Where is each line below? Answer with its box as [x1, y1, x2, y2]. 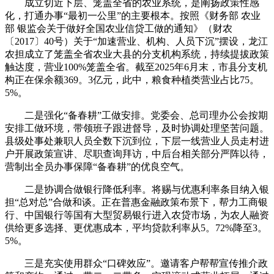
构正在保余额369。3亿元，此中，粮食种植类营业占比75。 [5, 75, 259, 85]
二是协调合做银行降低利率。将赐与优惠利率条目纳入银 [5, 184, 269, 194]
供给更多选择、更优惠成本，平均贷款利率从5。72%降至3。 [5, 223, 267, 233]
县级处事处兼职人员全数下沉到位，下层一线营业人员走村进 [5, 136, 269, 146]
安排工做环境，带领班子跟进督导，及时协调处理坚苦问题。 [5, 123, 269, 133]
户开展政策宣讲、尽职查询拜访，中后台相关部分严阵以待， [5, 149, 269, 159]
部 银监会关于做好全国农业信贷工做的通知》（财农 [5, 23, 232, 34]
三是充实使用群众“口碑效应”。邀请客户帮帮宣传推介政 [5, 258, 268, 268]
